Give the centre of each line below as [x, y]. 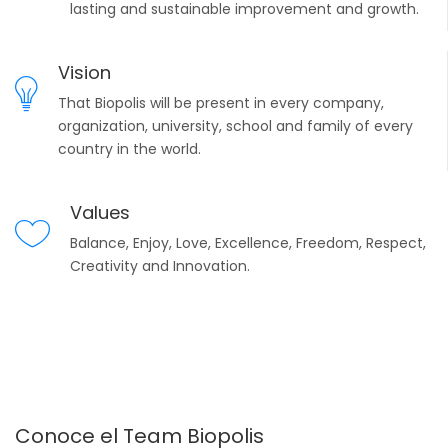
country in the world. [129, 149]
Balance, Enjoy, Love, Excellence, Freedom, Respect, [248, 243]
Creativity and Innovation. [160, 266]
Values [100, 212]
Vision [84, 72]
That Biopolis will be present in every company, [221, 103]
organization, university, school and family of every [235, 126]
